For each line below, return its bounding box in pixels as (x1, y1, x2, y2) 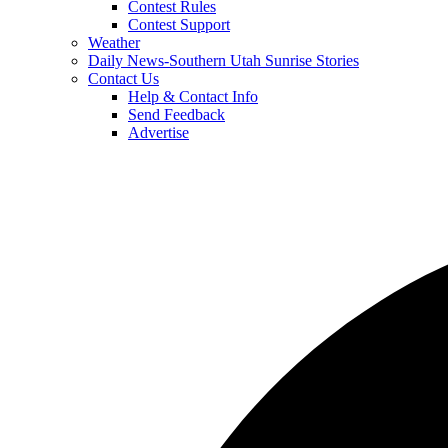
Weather (88, 34, 140, 51)
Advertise (128, 124, 189, 141)
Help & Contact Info (128, 88, 258, 105)
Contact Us (88, 70, 159, 87)
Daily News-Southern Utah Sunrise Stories (88, 52, 359, 69)
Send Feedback (128, 106, 225, 123)
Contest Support (128, 16, 230, 33)
